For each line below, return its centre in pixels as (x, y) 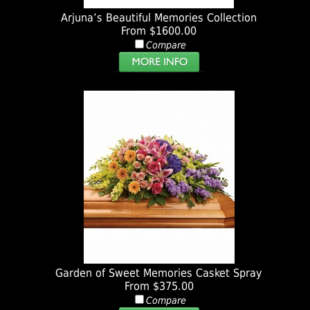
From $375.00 (159, 286)
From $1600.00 (159, 31)
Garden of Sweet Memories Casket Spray (159, 273)
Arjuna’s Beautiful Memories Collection (159, 18)
